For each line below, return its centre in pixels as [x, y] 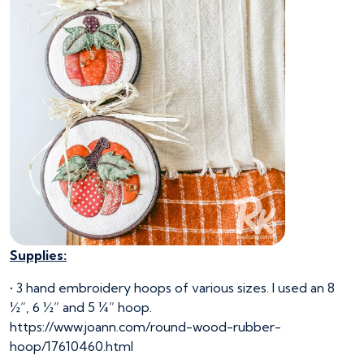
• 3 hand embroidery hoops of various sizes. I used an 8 [172, 288]
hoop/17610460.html [71, 347]
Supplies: [38, 256]
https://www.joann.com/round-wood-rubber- [145, 327]
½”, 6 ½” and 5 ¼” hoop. [81, 308]
